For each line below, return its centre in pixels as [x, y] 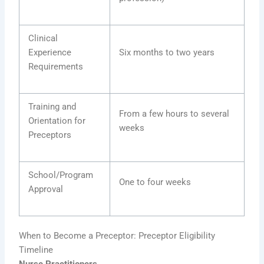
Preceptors [50, 135]
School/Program [61, 175]
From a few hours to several [174, 113]
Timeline [36, 250]
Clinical [43, 38]
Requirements [56, 66]
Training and [52, 106]
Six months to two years [167, 52]
